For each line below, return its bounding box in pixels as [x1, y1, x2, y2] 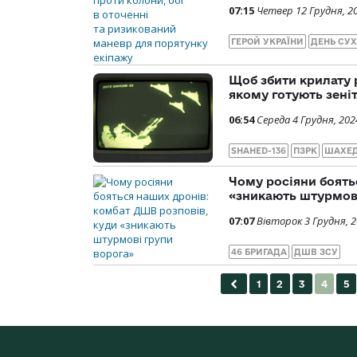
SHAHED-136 [231, 145, 286, 155]
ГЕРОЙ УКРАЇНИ [231, 36, 304, 46]
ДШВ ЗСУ [294, 247, 338, 257]
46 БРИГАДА [231, 247, 287, 257]
